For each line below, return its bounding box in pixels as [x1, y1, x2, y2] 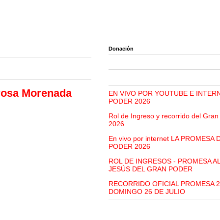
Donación [109, 45, 134, 52]
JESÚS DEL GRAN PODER [109, 165, 192, 173]
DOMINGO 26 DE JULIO [109, 188, 185, 196]
